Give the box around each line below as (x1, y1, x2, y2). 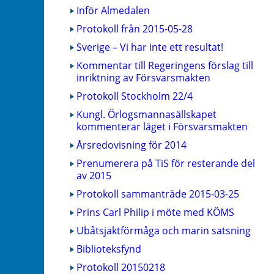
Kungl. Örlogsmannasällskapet (76, 107, 217, 121)
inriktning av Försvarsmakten (76, 70, 210, 84)
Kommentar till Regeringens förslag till (76, 58, 253, 72)
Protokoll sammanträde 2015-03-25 (76, 187, 239, 201)
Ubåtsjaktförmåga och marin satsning (76, 223, 251, 237)
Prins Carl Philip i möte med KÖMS (76, 205, 234, 219)
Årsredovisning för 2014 (76, 138, 187, 152)
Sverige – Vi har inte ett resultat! (76, 40, 223, 54)
